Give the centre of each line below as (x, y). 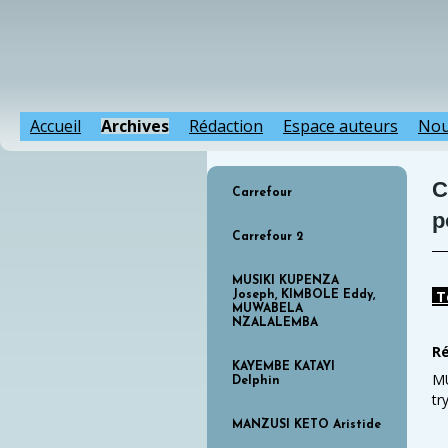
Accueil (55, 126)
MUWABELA (267, 309)
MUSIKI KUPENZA (285, 281)
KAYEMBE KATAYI (283, 367)
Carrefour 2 (267, 237)
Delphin (256, 381)
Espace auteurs (340, 126)
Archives (135, 126)
